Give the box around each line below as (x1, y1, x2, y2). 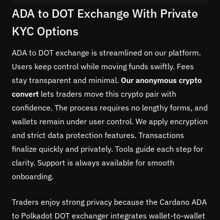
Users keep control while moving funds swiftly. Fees (12, 61, 194, 71)
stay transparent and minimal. (12, 75, 121, 85)
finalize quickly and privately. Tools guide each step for (12, 143, 203, 154)
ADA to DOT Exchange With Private (12, 5, 198, 21)
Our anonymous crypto (121, 75, 202, 85)
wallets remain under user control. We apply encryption (12, 116, 208, 126)
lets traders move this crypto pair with (39, 88, 176, 99)
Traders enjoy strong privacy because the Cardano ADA (12, 196, 207, 207)
